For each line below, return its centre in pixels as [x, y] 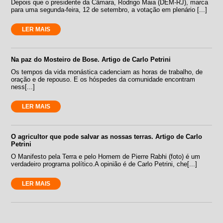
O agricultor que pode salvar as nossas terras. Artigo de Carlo [107, 136]
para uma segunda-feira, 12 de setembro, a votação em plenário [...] [109, 9]
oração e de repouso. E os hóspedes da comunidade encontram [103, 79]
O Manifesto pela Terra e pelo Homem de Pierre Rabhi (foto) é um [106, 156]
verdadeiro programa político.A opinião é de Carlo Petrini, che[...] [104, 164]
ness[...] [23, 87]
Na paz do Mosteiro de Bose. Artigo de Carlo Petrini [91, 59]
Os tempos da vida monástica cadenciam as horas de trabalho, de [107, 72]
